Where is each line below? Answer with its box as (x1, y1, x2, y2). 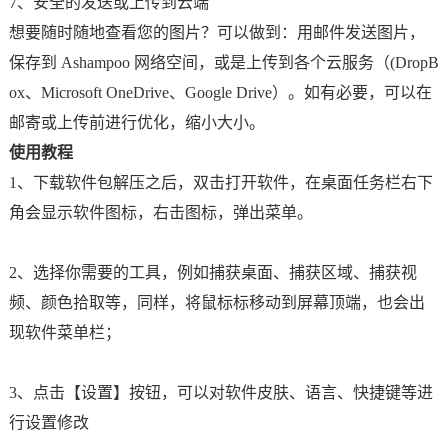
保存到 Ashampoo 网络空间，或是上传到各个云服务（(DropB (8, 54, 439, 71)
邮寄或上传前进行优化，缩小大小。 (8, 114, 265, 131)
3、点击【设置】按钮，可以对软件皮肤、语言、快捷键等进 (8, 384, 433, 401)
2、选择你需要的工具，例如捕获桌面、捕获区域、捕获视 (8, 264, 417, 281)
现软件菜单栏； (8, 324, 121, 341)
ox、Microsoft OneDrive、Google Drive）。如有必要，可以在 (8, 84, 432, 101)
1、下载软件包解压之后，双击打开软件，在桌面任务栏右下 (8, 174, 433, 191)
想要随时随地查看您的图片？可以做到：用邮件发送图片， (8, 24, 425, 41)
